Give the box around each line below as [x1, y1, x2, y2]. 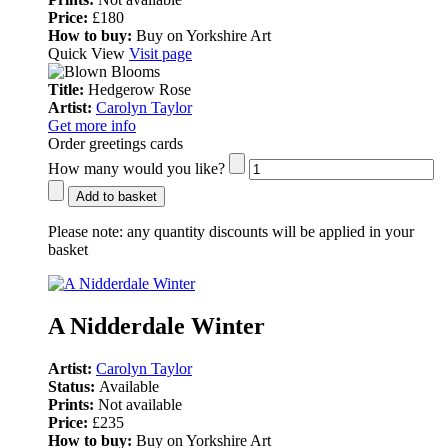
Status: [48, 378, 99, 396]
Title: [48, 81, 88, 99]
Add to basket [76, 189, 157, 205]
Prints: [48, 396, 98, 414]
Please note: [48, 223, 123, 241]
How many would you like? [48, 160, 225, 178]
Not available [98, 396, 182, 414]
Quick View [48, 45, 129, 63]
